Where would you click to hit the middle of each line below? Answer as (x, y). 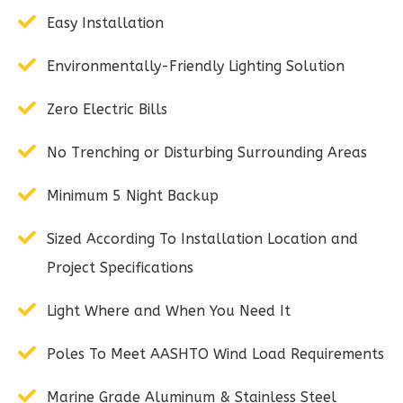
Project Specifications (120, 267)
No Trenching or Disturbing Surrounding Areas (207, 152)
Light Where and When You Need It (169, 310)
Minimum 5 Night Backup (133, 195)
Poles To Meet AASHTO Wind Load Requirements (215, 354)
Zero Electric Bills (107, 109)
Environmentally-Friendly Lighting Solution (196, 66)
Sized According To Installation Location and (202, 238)
